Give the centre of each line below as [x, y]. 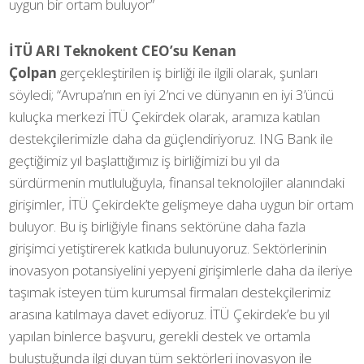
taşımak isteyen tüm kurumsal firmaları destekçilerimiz [170, 292]
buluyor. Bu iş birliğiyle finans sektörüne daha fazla [158, 227]
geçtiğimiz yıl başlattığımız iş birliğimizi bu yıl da [145, 161]
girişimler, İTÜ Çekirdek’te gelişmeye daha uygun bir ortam [182, 205]
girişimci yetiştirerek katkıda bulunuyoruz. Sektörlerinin [168, 249]
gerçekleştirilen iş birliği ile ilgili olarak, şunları [188, 73]
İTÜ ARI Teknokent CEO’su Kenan [123, 51]
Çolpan [33, 73]
